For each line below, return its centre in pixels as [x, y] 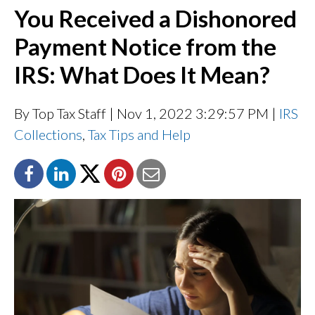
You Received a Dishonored [155, 18]
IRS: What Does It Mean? [142, 74]
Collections [48, 134]
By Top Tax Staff [60, 113]
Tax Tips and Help [139, 134]
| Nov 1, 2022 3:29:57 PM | [193, 113]
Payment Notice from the [145, 46]
